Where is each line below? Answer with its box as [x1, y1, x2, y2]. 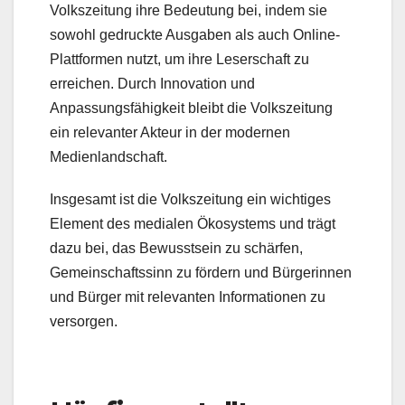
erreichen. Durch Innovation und [50, 75, 255, 91]
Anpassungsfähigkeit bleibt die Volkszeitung [50, 99, 333, 116]
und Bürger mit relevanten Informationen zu [50, 288, 325, 305]
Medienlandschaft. [50, 148, 167, 165]
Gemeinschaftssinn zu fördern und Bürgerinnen [50, 264, 352, 280]
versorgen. [50, 313, 118, 329]
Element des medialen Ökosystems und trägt [50, 215, 335, 231]
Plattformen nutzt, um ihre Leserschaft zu [50, 51, 309, 67]
